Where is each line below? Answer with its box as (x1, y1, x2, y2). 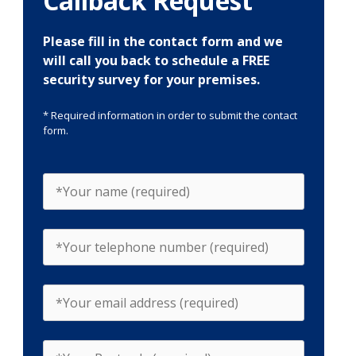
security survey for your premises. (42, 71, 260, 88)
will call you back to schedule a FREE (42, 52, 269, 69)
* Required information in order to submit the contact (42, 108, 297, 122)
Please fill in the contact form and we (42, 33, 283, 50)
